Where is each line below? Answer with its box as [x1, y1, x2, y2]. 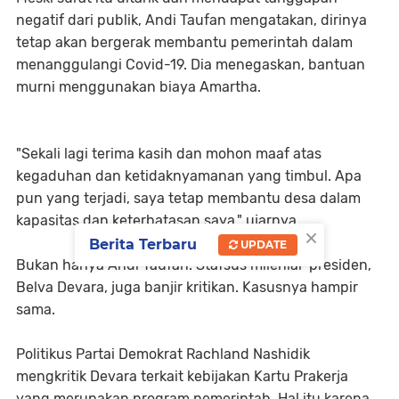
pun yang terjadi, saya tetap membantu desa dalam [16, 190, 361, 207]
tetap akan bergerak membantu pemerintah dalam [16, 34, 353, 51]
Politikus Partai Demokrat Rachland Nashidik [16, 346, 310, 362]
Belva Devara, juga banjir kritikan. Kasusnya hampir [16, 279, 358, 296]
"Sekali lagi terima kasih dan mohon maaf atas [16, 145, 322, 162]
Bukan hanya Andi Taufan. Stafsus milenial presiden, [16, 256, 371, 273]
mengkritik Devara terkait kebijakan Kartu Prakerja [16, 368, 348, 385]
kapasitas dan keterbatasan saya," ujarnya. [16, 212, 300, 229]
